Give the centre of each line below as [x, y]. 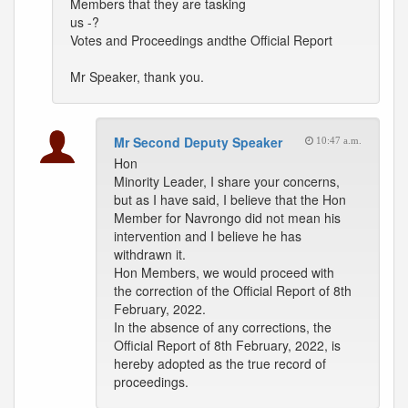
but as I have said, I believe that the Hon [230, 199]
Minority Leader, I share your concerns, [227, 181]
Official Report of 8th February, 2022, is [227, 345]
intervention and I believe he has [208, 236]
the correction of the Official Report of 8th [233, 291]
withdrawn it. [150, 254]
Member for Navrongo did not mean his [227, 218]
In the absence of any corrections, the [223, 327]
